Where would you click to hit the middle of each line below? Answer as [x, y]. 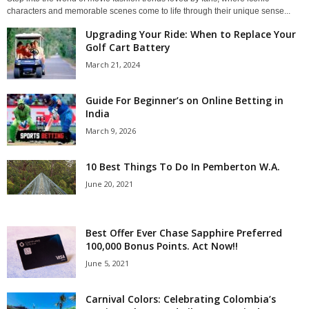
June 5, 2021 [107, 263]
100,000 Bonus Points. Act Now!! [162, 246]
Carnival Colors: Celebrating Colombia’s [181, 299]
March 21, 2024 [113, 64]
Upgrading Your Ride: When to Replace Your [191, 34]
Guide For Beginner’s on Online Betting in [185, 100]
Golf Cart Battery [128, 47]
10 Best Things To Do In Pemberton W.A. [183, 166]
